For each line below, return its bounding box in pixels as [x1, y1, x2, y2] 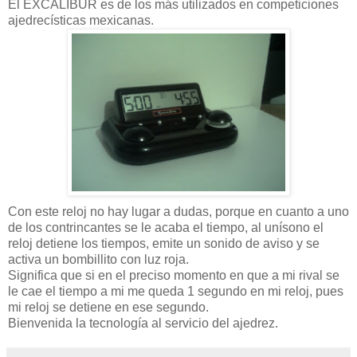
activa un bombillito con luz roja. [8, 252, 189, 266]
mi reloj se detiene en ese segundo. [8, 300, 209, 314]
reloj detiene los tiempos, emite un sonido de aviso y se [8, 236, 320, 250]
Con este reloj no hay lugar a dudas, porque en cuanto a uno [8, 204, 349, 218]
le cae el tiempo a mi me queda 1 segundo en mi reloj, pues [8, 284, 343, 298]
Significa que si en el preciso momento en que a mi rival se [8, 268, 339, 282]
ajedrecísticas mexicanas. [8, 13, 154, 27]
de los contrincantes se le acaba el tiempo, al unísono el [8, 220, 324, 234]
